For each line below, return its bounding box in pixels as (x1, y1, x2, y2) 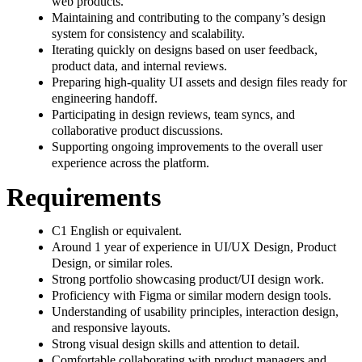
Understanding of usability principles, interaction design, (52, 305, 339, 319)
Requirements (6, 183, 161, 213)
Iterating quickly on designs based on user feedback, (52, 43, 318, 57)
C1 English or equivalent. (52, 224, 185, 238)
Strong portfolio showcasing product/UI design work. (52, 272, 327, 287)
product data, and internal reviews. (52, 59, 227, 74)
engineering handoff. (52, 91, 158, 106)
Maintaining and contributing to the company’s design (52, 11, 326, 25)
